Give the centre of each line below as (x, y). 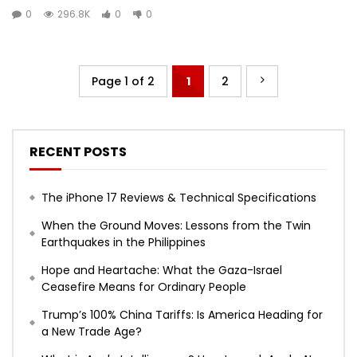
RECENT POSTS (78, 152)
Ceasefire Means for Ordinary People (144, 287)
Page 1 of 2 (123, 82)
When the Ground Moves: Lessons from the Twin (176, 226)
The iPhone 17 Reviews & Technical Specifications (179, 198)
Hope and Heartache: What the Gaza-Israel (162, 271)
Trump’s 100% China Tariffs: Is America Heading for (182, 315)
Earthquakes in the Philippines (124, 243)
